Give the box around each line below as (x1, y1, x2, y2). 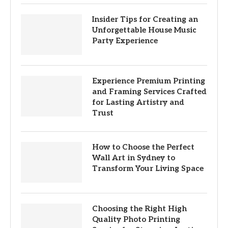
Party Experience (92, 36, 158, 45)
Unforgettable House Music (92, 25, 196, 35)
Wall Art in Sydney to (92, 153, 175, 162)
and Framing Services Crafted (92, 87, 207, 96)
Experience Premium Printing (92, 76, 205, 85)
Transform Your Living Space (92, 163, 204, 173)
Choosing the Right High (92, 204, 187, 213)
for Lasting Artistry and (92, 97, 184, 107)
